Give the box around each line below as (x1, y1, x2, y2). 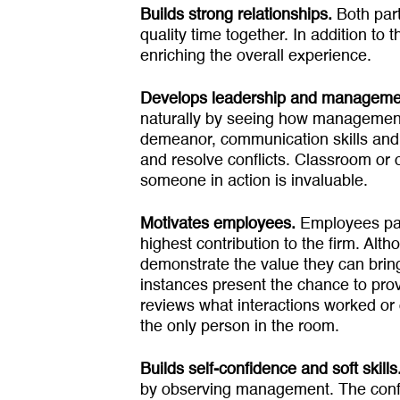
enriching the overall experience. (140, 48, 371, 64)
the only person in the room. (140, 319, 339, 335)
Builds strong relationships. (140, 7, 337, 23)
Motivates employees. (140, 216, 296, 232)
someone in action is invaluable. (140, 173, 368, 189)
